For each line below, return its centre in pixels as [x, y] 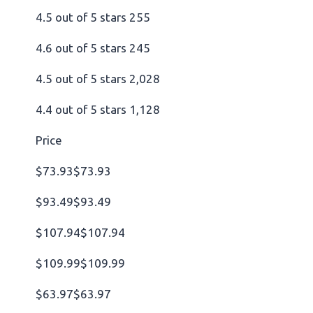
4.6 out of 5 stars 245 [93, 48]
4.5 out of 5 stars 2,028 [98, 78]
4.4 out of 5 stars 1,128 [98, 109]
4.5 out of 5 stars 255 [93, 17]
